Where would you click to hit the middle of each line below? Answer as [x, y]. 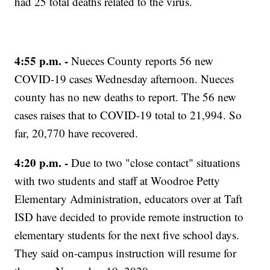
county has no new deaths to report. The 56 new [126, 97]
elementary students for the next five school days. [127, 235]
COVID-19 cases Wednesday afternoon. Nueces [124, 79]
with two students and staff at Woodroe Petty [118, 181]
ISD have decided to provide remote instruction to [129, 217]
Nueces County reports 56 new [143, 61]
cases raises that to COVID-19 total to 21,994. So [128, 115]
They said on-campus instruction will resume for [126, 253]
